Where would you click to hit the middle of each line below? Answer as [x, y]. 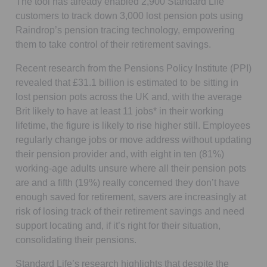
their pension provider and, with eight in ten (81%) [120, 154]
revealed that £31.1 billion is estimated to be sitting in [127, 82]
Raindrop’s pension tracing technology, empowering [125, 30]
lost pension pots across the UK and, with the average [129, 97]
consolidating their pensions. [76, 240]
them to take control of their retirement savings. [113, 44]
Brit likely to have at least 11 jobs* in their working [119, 111]
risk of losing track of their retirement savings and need [130, 211]
